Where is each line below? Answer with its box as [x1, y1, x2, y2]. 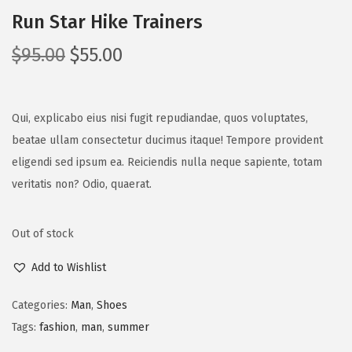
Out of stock [12, 226, 74, 240]
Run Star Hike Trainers [12, 10, 203, 33]
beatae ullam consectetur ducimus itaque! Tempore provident [12, 133, 323, 147]
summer [108, 320, 149, 334]
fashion [39, 320, 75, 334]
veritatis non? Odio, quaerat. [12, 177, 152, 191]
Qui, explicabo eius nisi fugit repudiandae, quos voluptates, [12, 111, 308, 125]
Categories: [12, 298, 71, 312]
